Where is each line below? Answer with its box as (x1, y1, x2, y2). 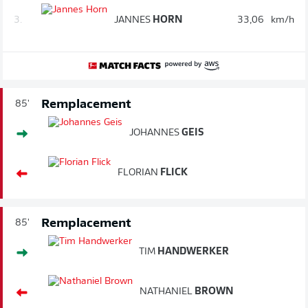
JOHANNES (129, 127, 179, 138)
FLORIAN (118, 167, 158, 178)
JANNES (114, 14, 151, 25)
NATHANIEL (140, 286, 192, 297)
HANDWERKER (155, 246, 229, 257)
